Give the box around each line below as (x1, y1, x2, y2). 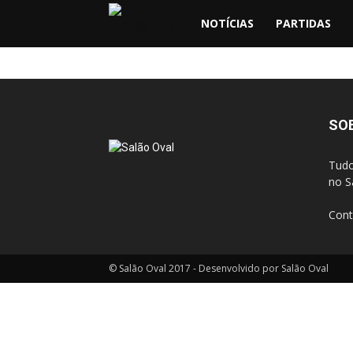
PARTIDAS (276, 16, 331, 31)
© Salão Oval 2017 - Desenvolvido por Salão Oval (109, 262, 329, 275)
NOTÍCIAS (201, 16, 254, 31)
